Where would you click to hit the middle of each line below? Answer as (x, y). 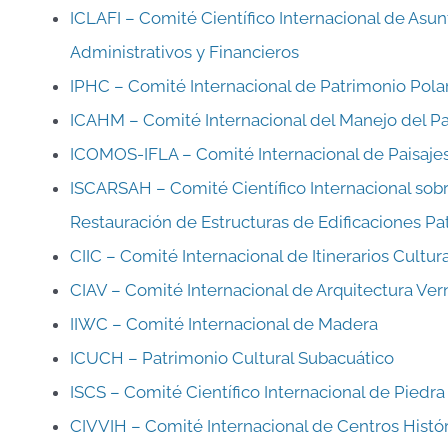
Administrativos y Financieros (184, 51)
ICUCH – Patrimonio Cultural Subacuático (231, 357)
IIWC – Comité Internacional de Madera (223, 323)
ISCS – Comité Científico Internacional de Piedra (257, 391)
